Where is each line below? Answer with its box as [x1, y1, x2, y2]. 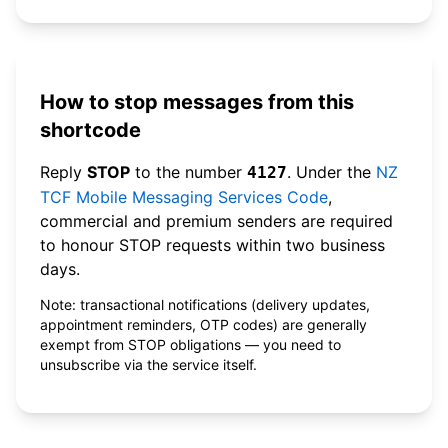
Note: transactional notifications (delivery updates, [40, 295, 370, 313]
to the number [130, 161, 247, 182]
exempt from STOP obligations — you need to [40, 335, 341, 353]
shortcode [40, 117, 141, 142]
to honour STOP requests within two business [40, 234, 385, 255]
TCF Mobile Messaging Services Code [40, 186, 328, 207]
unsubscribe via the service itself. [40, 355, 257, 373]
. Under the [287, 161, 376, 182]
